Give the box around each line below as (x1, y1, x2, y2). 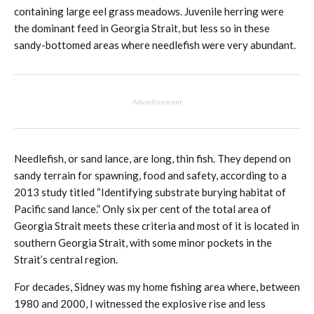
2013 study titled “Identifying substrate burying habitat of (14, 186, 286, 198)
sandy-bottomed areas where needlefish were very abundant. (14, 39, 296, 51)
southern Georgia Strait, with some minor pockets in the (14, 236, 272, 249)
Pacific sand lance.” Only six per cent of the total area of (14, 203, 271, 215)
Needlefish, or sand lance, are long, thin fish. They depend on (14, 152, 291, 165)
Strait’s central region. (14, 253, 118, 266)
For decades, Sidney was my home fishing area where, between (14, 280, 300, 293)
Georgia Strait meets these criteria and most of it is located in (14, 219, 299, 232)
